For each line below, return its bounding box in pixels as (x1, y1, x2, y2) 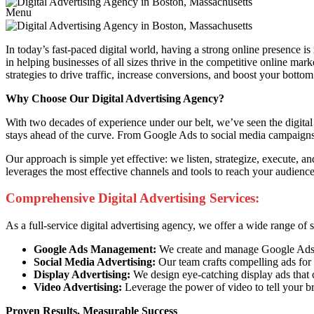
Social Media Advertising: (34, 256, 156, 268)
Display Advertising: (34, 268, 130, 281)
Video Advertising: (34, 281, 122, 294)
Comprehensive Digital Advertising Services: (6, 191, 259, 206)
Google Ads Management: (34, 243, 156, 256)
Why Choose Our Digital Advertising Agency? (6, 92, 224, 104)
